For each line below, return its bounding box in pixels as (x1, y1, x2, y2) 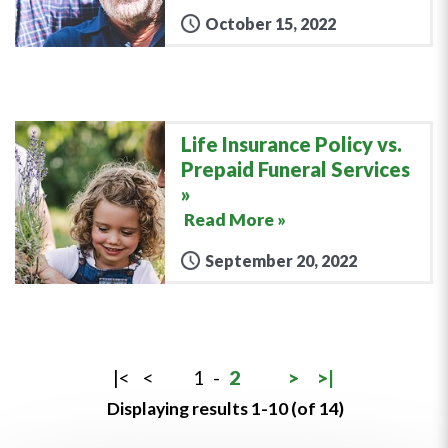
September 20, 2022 (205, 250, 357, 270)
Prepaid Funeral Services (181, 156, 410, 181)
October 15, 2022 (205, 13, 336, 33)
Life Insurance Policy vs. (181, 131, 402, 156)
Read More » (184, 208, 286, 230)
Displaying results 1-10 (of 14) (107, 397, 344, 419)
